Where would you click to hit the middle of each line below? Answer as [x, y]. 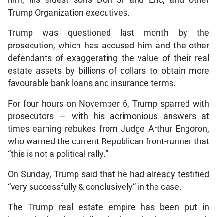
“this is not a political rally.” [58, 154]
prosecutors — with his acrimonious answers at [108, 116]
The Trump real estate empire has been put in [108, 208]
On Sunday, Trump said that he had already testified [108, 175]
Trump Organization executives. [69, 13]
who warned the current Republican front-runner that [108, 142]
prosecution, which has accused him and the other [108, 46]
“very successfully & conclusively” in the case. [94, 187]
